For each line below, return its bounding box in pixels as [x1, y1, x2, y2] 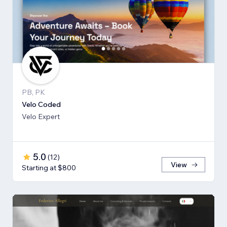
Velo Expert [22, 111, 60, 121]
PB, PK [22, 87, 45, 97]
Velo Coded [22, 99, 61, 109]
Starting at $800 [22, 163, 76, 172]
